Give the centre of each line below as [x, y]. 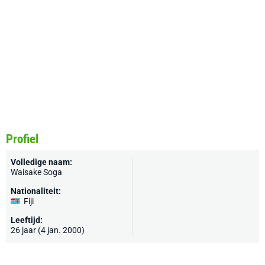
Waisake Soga [36, 172]
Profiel [22, 139]
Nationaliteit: [36, 191]
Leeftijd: [27, 220]
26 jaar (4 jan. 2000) [48, 230]
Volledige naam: [41, 162]
